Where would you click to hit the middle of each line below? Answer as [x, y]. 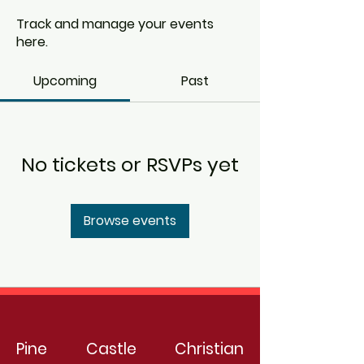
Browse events [130, 221]
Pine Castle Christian [130, 349]
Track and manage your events [115, 24]
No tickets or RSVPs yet [130, 165]
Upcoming [65, 81]
